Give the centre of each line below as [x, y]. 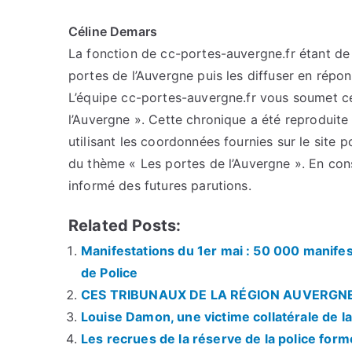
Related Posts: [125, 225]
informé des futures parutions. [160, 185]
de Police [110, 272]
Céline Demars [113, 31]
